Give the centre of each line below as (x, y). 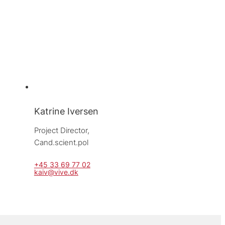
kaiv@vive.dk (56, 172)
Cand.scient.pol (61, 142)
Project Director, (63, 130)
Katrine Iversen (66, 111)
